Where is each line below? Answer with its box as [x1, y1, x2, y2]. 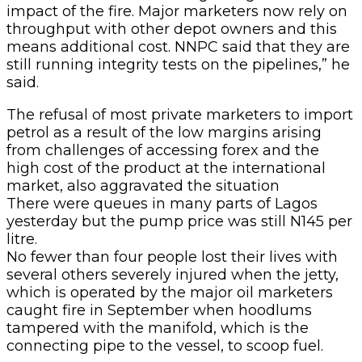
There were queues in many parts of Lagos [6, 194, 318, 213]
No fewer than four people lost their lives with [6, 247, 338, 266]
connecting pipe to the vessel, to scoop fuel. [6, 336, 323, 355]
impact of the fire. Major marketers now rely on [6, 2, 347, 20]
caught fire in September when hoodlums [6, 301, 312, 319]
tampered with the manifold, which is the [6, 318, 309, 337]
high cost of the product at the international [6, 158, 326, 177]
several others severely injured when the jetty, [6, 265, 339, 284]
